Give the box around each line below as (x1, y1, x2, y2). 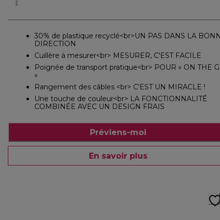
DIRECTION (34, 39, 76, 49)
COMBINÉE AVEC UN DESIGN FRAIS (34, 102, 165, 111)
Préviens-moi (89, 127, 146, 137)
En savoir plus (88, 151, 147, 161)
